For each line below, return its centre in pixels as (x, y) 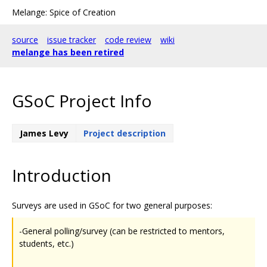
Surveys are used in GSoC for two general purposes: (112, 205)
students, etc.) (46, 243)
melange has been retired (68, 52)
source (25, 40)
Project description (125, 133)
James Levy (44, 133)
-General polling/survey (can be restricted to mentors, (122, 231)
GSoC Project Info (82, 100)
